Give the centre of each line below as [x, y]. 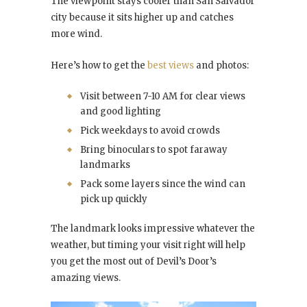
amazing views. [86, 278]
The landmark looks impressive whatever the [153, 229]
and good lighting [121, 112]
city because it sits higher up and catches [142, 18]
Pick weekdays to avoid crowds [150, 131]
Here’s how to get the [99, 66]
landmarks [105, 165]
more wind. [76, 34]
